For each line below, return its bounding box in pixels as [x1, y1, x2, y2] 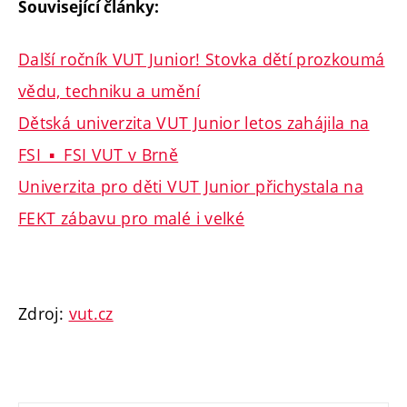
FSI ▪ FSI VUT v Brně [18, 143, 179, 165]
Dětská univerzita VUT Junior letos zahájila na [18, 111, 370, 134]
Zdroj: [18, 302, 69, 324]
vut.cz [68, 302, 114, 324]
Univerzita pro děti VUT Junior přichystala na [18, 174, 364, 197]
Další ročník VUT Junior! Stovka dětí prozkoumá [18, 47, 385, 70]
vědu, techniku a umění [18, 79, 200, 102]
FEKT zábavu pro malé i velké [18, 206, 245, 229]
